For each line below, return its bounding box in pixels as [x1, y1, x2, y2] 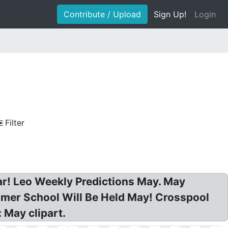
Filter [5, 118, 24, 128]
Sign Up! [154, 9, 186, 19]
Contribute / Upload [64, 9, 141, 19]
